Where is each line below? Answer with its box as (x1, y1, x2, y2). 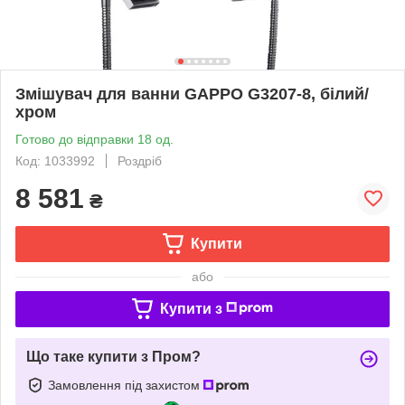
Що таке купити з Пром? (26, 348, 201, 364)
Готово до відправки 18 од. (15, 131, 174, 146)
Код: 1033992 (15, 153, 95, 168)
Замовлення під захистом (48, 377, 203, 392)
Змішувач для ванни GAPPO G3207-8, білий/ (15, 84, 369, 103)
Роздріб (118, 153, 162, 168)
